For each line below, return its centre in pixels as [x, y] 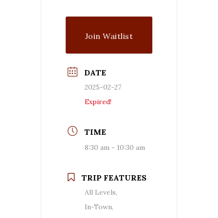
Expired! [98, 101]
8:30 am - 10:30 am [115, 147]
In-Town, [99, 207]
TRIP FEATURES [114, 177]
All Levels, [101, 192]
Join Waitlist [109, 36]
